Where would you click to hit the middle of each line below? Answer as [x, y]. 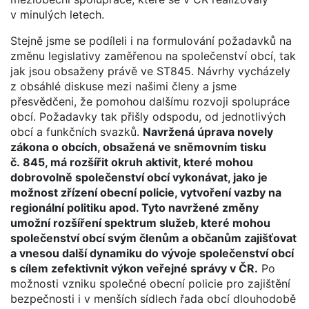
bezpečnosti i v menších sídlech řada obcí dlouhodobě [153, 298]
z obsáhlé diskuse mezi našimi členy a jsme [123, 86]
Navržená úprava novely [208, 131]
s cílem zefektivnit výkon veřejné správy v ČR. [134, 268]
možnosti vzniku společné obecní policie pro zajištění [150, 283]
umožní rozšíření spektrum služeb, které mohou [140, 222]
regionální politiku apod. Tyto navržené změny [134, 207]
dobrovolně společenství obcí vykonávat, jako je [139, 177]
